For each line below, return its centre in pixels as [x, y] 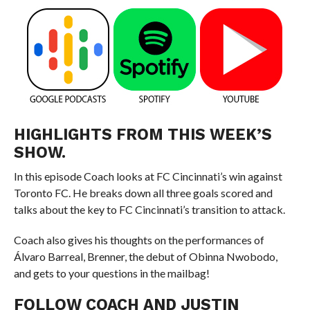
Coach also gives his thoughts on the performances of [139, 240]
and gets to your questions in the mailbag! [111, 273]
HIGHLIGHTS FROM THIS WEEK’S [143, 135]
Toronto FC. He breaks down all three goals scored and [143, 193]
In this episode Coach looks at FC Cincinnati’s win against [148, 176]
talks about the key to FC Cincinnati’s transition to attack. [149, 210]
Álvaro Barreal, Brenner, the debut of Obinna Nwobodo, [145, 257]
